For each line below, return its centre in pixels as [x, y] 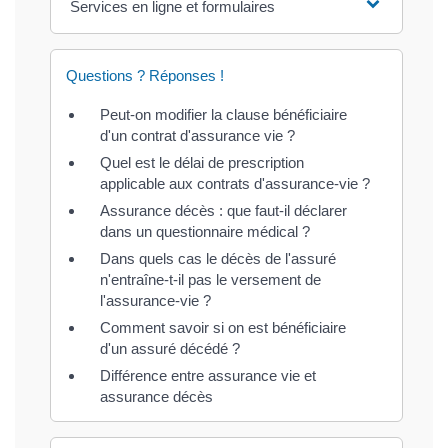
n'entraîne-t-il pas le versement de [210, 279]
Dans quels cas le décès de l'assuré [218, 258]
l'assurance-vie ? [155, 300]
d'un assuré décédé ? [170, 348]
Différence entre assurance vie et [208, 375]
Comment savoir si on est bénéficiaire [223, 327]
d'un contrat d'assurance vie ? [197, 135]
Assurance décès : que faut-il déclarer [223, 210]
